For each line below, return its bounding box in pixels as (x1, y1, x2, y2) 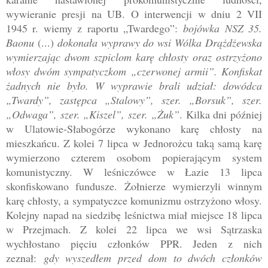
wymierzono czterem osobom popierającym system (6, 150, 262, 165)
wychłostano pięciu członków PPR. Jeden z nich (6, 236, 262, 251)
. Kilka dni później (179, 106, 263, 121)
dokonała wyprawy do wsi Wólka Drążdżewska (57, 35, 263, 50)
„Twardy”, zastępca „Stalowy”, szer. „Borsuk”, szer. (6, 92, 262, 107)
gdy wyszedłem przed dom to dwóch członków (43, 250, 263, 265)
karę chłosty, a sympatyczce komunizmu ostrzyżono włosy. (6, 193, 262, 208)
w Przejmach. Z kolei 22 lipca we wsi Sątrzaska (6, 221, 262, 236)
